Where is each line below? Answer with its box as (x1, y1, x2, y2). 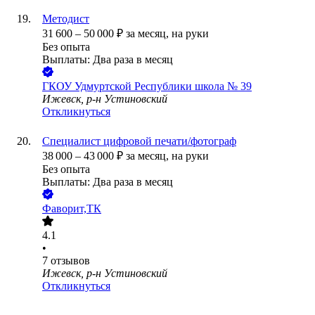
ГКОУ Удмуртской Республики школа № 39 (42, 80, 252, 93)
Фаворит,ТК (42, 202, 101, 215)
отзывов (51, 255, 90, 267)
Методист (42, 13, 89, 25)
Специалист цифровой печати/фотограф (42, 135, 236, 148)
